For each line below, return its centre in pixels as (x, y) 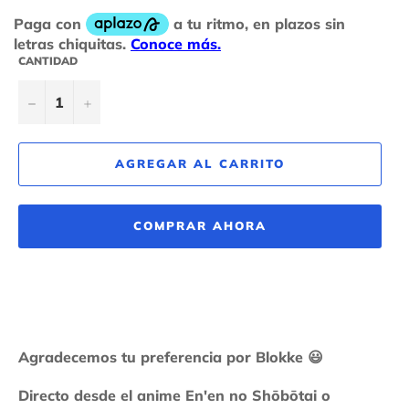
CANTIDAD (48, 60)
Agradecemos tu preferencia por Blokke (163, 357)
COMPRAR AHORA (200, 226)
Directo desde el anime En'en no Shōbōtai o (174, 395)
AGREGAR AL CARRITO (200, 164)
